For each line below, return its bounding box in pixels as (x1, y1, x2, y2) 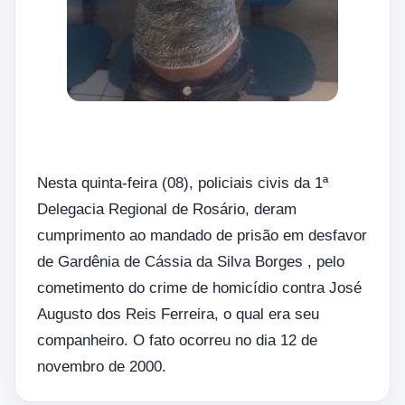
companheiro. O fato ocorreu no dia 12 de (37, 332, 317, 350)
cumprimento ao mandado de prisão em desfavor (37, 227, 367, 245)
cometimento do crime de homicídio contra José (37, 279, 362, 297)
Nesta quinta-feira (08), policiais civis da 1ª (37, 174, 328, 193)
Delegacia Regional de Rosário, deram (37, 201, 297, 219)
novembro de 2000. (37, 358, 166, 376)
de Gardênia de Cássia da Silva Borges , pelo (37, 253, 344, 271)
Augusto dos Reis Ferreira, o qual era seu (37, 306, 319, 324)
